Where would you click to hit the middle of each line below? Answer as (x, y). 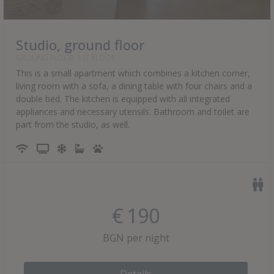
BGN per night (136, 238)
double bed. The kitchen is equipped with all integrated (123, 99)
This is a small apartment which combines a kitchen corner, (133, 73)
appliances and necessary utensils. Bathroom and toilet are (133, 112)
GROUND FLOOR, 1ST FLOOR (66, 58)
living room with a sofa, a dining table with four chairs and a (134, 86)
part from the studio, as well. (73, 124)
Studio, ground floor (80, 45)
